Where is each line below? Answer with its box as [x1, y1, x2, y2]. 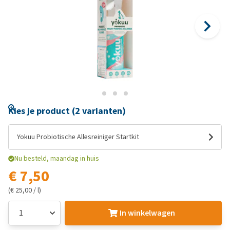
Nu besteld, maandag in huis [14, 154, 99, 163]
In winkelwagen [119, 207, 175, 218]
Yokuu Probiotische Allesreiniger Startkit [17, 132, 139, 142]
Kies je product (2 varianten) [8, 105, 126, 117]
